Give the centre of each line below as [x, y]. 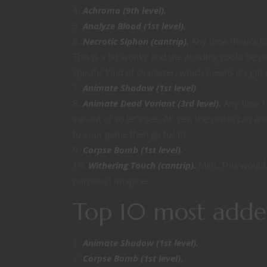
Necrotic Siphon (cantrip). [136, 41]
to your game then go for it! [129, 134]
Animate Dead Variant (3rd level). [152, 103]
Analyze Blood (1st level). [134, 26]
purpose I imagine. [111, 181]
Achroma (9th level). [125, 10]
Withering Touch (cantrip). [142, 165]
